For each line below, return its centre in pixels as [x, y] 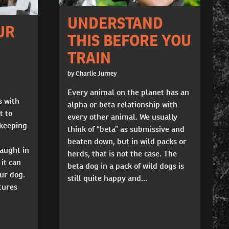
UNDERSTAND [115, 23]
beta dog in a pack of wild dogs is [125, 166]
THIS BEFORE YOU [129, 40]
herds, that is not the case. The [122, 153]
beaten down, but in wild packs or [127, 141]
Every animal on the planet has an [128, 92]
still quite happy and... [107, 178]
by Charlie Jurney [92, 73]
